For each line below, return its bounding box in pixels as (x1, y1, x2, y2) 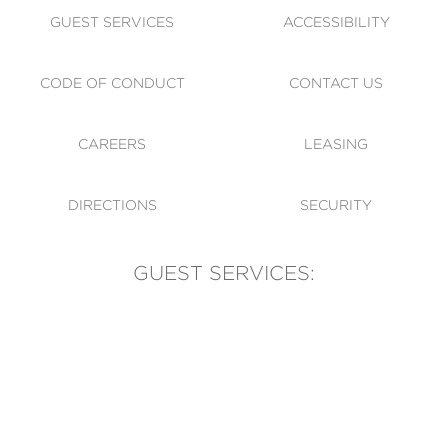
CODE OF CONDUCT (39, 75, 185, 91)
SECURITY (300, 197, 372, 213)
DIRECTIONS (67, 197, 157, 213)
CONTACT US (289, 75, 383, 91)
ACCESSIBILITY (282, 14, 390, 30)
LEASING (304, 136, 368, 152)
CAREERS (78, 136, 146, 152)
